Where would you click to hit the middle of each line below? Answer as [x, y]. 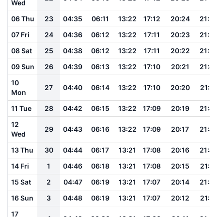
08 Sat [22, 50]
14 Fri [20, 166]
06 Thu [23, 18]
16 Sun [22, 198]
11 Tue [21, 108]
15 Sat [21, 182]
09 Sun [23, 66]
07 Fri [20, 34]
